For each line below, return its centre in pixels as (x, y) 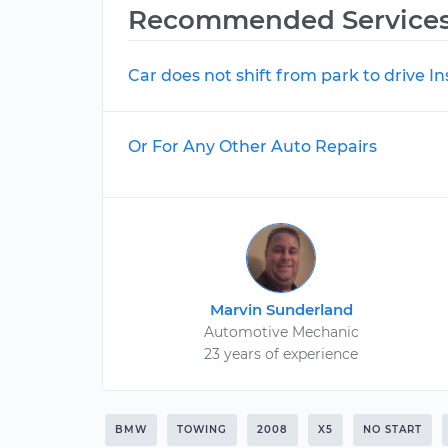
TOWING (202, 429)
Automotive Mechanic (281, 332)
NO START (392, 429)
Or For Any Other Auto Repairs (252, 146)
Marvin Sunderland (281, 309)
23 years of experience (281, 354)
